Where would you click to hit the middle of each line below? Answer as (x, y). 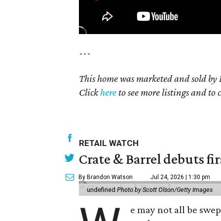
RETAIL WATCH (109, 143)
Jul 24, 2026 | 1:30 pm (180, 177)
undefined (102, 190)
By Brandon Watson (106, 177)
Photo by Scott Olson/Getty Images (165, 190)
